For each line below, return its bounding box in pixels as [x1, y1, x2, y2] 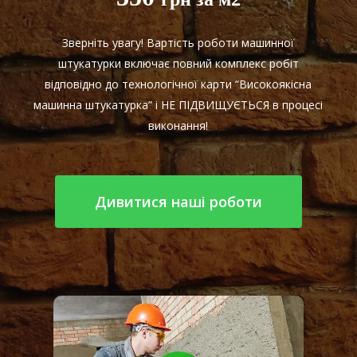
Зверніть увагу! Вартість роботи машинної [62, 35, 295, 51]
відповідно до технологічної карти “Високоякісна [45, 76, 312, 92]
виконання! [148, 118, 209, 134]
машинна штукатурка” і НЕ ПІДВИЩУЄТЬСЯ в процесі [33, 97, 324, 113]
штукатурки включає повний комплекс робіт [57, 56, 299, 72]
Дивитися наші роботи [94, 192, 262, 212]
